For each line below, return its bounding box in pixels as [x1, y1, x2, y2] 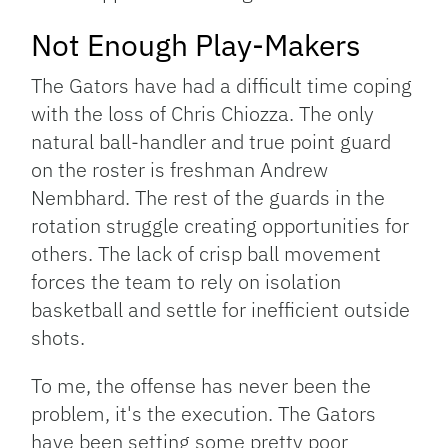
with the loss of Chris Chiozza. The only [31, 100, 375, 128]
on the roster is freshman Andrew [31, 156, 329, 184]
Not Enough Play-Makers [31, 25, 362, 65]
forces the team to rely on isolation [31, 268, 342, 296]
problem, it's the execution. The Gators [31, 400, 377, 428]
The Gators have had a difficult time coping [31, 72, 413, 100]
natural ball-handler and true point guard [31, 128, 392, 156]
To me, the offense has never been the [31, 372, 372, 400]
